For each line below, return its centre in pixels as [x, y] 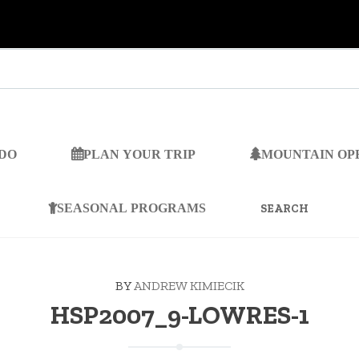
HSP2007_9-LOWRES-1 [179, 315]
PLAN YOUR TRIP [139, 154]
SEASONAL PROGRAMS [131, 207]
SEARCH [258, 188]
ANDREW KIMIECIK [189, 286]
